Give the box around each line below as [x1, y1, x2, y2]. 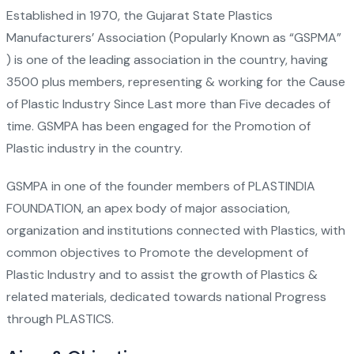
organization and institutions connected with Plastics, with [6, 222, 345, 239]
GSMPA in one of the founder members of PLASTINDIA [6, 178, 315, 195]
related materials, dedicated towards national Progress [6, 288, 326, 306]
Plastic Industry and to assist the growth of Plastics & [6, 266, 318, 284]
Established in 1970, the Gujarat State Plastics [6, 7, 273, 24]
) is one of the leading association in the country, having [6, 51, 328, 69]
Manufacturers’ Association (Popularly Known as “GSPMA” [6, 29, 341, 47]
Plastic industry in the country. [6, 140, 183, 157]
